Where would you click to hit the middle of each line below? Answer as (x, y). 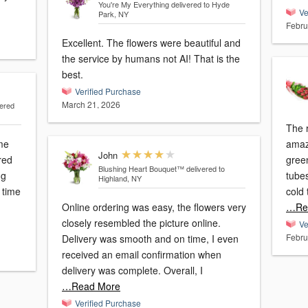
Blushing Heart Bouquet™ (141, 169)
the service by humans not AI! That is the (151, 59)
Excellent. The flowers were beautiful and (151, 43)
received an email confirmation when (142, 255)
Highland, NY (120, 178)
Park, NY (113, 14)
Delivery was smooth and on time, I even (150, 239)
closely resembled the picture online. (141, 223)
